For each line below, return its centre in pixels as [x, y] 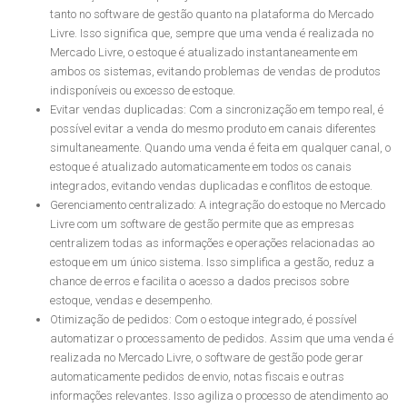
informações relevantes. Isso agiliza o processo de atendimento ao [219, 396]
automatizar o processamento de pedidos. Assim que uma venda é [222, 338]
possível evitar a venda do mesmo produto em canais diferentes [213, 129]
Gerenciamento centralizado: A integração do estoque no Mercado [218, 205]
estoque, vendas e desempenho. [131, 300]
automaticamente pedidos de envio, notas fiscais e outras [197, 377]
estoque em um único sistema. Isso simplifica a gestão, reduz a [212, 262]
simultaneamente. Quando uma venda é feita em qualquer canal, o [220, 148]
